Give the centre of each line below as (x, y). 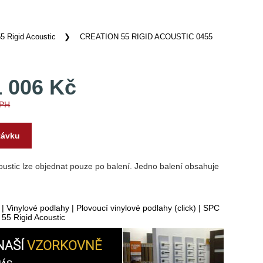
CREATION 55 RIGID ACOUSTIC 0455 (146, 37)
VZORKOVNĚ (65, 246)
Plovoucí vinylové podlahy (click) (136, 208)
